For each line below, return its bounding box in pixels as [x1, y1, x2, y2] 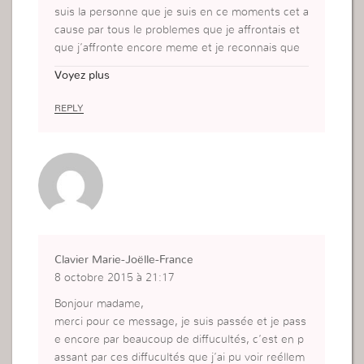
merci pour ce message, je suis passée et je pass [54, 315, 307, 327]
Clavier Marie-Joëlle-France [54, 253, 194, 266]
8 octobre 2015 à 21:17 [54, 271, 175, 284]
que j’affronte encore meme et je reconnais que [54, 41, 301, 54]
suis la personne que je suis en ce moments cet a [54, 6, 310, 18]
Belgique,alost [54, 113, 127, 125]
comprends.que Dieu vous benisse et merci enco [54, 77, 307, 89]
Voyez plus [54, 70, 110, 82]
